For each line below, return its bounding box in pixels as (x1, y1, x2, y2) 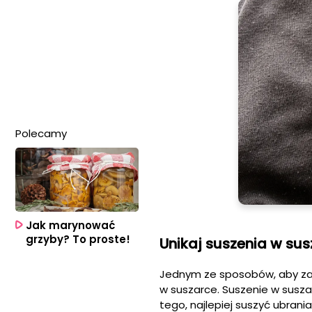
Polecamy (15, 125, 67, 141)
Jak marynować (26, 218, 115, 233)
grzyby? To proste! (26, 232, 130, 247)
